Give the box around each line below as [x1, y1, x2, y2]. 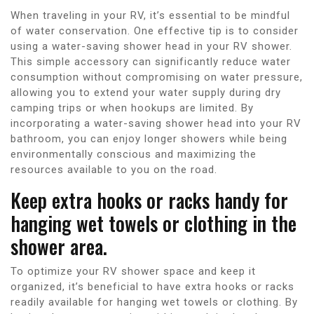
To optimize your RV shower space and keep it [11, 264, 256, 278]
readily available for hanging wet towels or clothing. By [11, 295, 298, 308]
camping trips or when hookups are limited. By [11, 101, 254, 114]
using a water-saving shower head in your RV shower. [11, 39, 292, 53]
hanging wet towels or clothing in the [11, 208, 296, 238]
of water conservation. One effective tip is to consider [11, 24, 299, 37]
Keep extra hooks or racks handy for [11, 185, 288, 214]
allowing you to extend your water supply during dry [11, 86, 281, 99]
